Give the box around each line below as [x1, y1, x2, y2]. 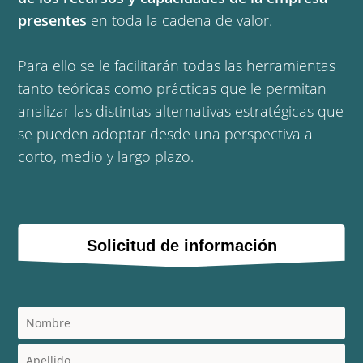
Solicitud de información [86, 236, 277, 254]
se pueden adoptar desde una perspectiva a [18, 124, 314, 143]
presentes [18, 11, 88, 30]
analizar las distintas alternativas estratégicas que [18, 101, 344, 121]
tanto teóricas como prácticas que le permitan [18, 79, 327, 98]
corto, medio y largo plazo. [18, 147, 203, 166]
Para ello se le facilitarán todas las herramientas [18, 56, 336, 75]
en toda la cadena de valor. [87, 11, 273, 30]
